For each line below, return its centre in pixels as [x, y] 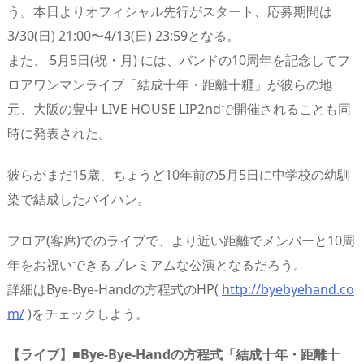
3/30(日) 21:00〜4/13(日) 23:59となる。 [123, 35]
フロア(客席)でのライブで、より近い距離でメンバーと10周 [181, 240]
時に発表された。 [59, 133]
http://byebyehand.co [288, 289]
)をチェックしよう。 [87, 313]
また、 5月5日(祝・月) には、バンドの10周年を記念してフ [179, 60]
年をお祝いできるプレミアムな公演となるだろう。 [157, 264]
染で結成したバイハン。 [79, 199]
